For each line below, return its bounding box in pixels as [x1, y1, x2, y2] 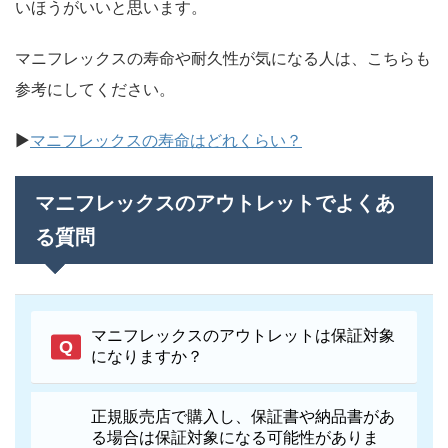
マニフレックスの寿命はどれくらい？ [30, 129, 302, 150]
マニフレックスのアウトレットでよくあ [35, 190, 395, 215]
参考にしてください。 [15, 78, 175, 99]
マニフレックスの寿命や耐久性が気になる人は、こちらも [15, 47, 431, 68]
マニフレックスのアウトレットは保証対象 [91, 326, 395, 344]
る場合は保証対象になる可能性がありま [91, 428, 379, 446]
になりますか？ [91, 347, 203, 365]
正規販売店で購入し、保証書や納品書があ [91, 407, 395, 425]
